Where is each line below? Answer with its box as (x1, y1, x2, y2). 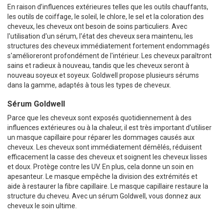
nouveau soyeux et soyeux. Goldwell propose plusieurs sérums (7, 71, 199, 79)
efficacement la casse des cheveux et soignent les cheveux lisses (7, 153, 207, 161)
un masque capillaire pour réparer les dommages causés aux (7, 133, 195, 141)
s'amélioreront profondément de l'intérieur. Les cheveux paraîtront (7, 51, 212, 60)
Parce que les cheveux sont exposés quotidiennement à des (7, 113, 192, 122)
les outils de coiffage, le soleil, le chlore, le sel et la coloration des (7, 12, 204, 21)
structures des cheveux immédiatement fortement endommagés (7, 42, 210, 50)
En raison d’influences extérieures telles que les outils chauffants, (7, 2, 208, 11)
